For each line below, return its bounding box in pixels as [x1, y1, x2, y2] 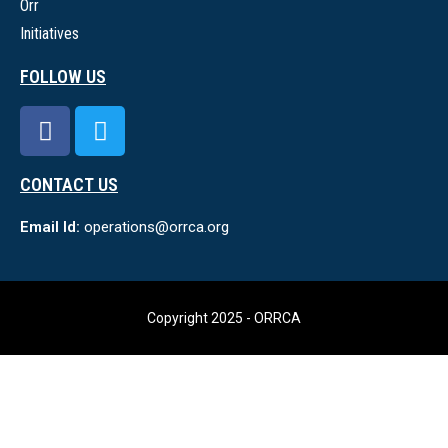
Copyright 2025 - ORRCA [147, 310, 301, 326]
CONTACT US [20, 174, 118, 195]
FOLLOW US [20, 66, 106, 87]
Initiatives [20, 24, 79, 43]
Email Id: [20, 218, 80, 236]
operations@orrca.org [80, 218, 229, 236]
